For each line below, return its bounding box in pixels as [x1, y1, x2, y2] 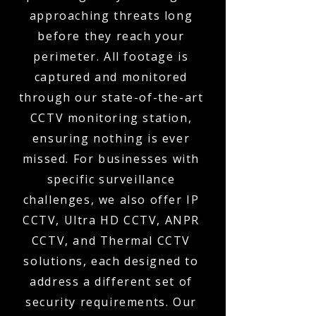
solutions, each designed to [23, 253, 199, 269]
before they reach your [37, 28, 185, 44]
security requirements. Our [25, 294, 197, 310]
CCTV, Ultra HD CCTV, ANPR [22, 212, 200, 228]
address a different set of [30, 274, 193, 289]
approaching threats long [29, 8, 193, 23]
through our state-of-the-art [18, 90, 204, 105]
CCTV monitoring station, [30, 110, 193, 126]
